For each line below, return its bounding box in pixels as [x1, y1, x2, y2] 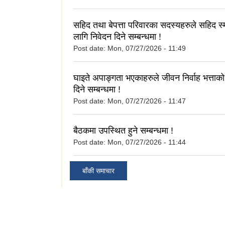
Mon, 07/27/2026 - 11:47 [107, 97, 186, 105]
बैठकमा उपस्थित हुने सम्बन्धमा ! [73, 126, 173, 136]
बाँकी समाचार [82, 166, 115, 175]
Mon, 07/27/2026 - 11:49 [107, 44, 186, 53]
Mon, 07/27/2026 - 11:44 [107, 138, 186, 147]
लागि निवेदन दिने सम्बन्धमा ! [73, 32, 161, 42]
